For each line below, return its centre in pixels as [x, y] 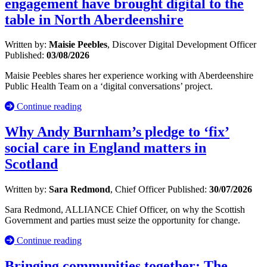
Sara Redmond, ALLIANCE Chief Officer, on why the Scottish [125, 210]
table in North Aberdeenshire [94, 19]
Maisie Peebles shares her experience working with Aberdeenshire [129, 76]
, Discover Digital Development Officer [182, 45]
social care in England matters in [105, 148]
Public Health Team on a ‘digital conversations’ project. [109, 86]
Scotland [31, 164]
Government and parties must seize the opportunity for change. [122, 221]
